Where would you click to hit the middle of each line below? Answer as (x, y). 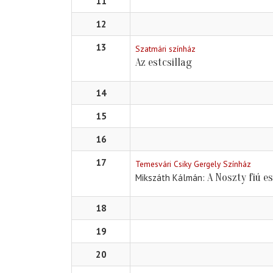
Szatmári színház (165, 49)
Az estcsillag (164, 63)
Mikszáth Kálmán (169, 178)
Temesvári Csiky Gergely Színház (193, 164)
